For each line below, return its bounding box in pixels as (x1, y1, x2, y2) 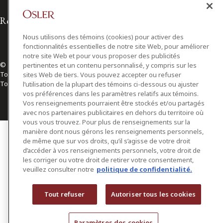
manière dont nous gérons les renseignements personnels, (23, 127, 204, 136)
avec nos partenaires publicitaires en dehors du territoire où (23, 108, 204, 117)
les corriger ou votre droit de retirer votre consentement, (23, 155, 194, 164)
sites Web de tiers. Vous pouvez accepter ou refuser (23, 70, 181, 79)
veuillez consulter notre (23, 165, 94, 174)
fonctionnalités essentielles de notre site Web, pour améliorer (23, 42, 209, 51)
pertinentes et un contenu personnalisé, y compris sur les (23, 61, 197, 70)
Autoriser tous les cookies (111, 190, 196, 199)
